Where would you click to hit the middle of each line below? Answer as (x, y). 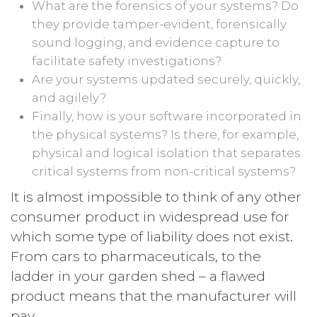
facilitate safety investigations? (127, 60)
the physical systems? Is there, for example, (165, 134)
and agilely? (69, 97)
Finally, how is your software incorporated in (167, 116)
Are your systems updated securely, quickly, (166, 79)
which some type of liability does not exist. (152, 236)
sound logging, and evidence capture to (156, 42)
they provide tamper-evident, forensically (159, 24)
